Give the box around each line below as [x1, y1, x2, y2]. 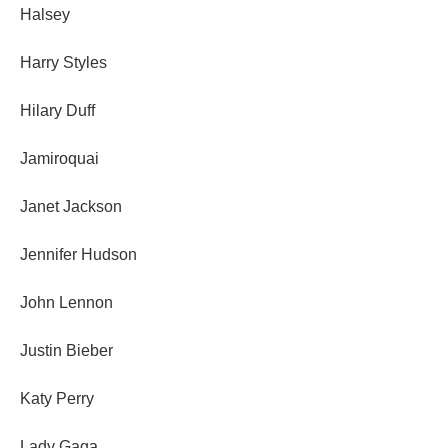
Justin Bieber [20, 341, 113, 359]
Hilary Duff [20, 101, 95, 119]
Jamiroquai [20, 149, 99, 167]
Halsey [20, 5, 70, 23]
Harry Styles [20, 53, 107, 71]
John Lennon [20, 293, 113, 311]
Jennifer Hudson [20, 245, 137, 263]
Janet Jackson [20, 197, 122, 215]
